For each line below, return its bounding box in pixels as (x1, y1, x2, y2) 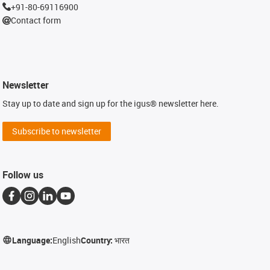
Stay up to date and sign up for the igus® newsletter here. (2, 97, 219, 109)
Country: (81, 234, 115, 246)
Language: (12, 234, 53, 246)
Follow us (2, 168, 44, 181)
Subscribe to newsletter (12, 125, 102, 137)
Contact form (11, 14, 61, 26)
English (52, 234, 81, 246)
